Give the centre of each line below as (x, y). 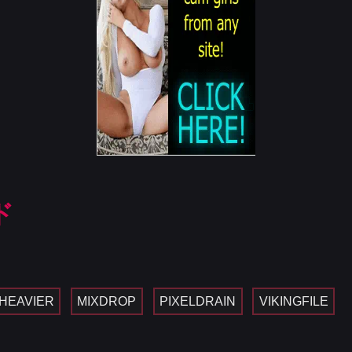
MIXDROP (107, 301)
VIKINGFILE (293, 301)
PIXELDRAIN (198, 301)
